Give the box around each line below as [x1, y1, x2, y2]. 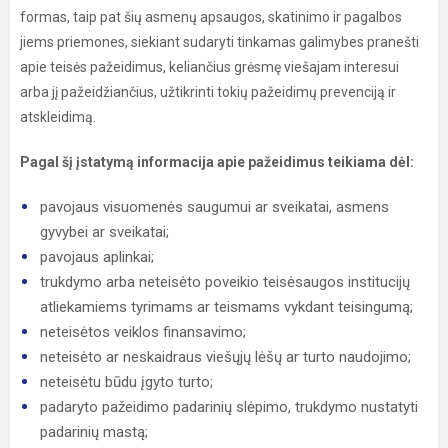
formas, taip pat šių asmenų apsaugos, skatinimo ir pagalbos [20, 9, 402, 25]
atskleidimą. [20, 109, 99, 125]
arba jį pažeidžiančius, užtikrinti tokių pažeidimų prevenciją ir [20, 84, 396, 100]
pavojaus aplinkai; [40, 248, 154, 266]
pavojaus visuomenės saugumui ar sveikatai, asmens [40, 198, 389, 216]
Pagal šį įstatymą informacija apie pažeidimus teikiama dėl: [20, 154, 414, 170]
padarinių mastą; [40, 423, 148, 441]
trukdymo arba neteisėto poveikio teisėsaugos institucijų [40, 273, 410, 291]
